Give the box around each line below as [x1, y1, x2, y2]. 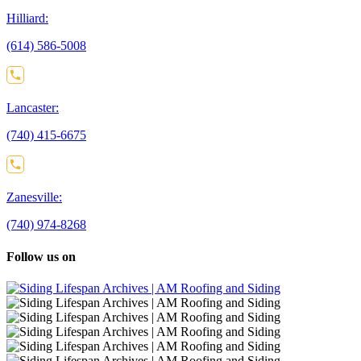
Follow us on [6, 249, 76, 263]
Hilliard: [6, 11, 48, 26]
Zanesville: [6, 190, 62, 205]
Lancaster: [6, 101, 59, 115]
